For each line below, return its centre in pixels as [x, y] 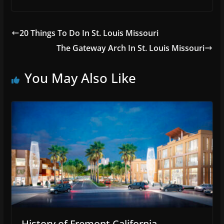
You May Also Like [80, 78]
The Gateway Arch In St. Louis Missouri [131, 48]
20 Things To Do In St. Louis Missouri [89, 33]
